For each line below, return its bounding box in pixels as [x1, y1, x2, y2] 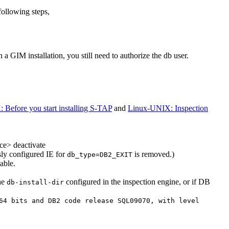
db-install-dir [7, 178, 64, 187]
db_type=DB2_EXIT [67, 151, 132, 159]
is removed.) [132, 150, 174, 159]
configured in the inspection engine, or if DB [64, 177, 210, 187]
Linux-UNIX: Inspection [128, 104, 208, 113]
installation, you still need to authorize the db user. [26, 51, 189, 60]
